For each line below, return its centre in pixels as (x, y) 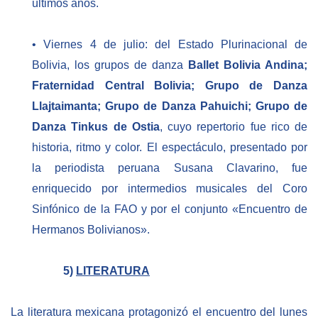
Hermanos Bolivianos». (91, 230)
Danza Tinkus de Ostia (96, 127)
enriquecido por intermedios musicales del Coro (170, 189)
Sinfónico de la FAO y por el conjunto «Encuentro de (170, 209)
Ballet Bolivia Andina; (248, 65)
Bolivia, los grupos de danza (110, 65)
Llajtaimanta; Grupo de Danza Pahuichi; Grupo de (170, 106)
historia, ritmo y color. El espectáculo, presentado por (170, 148)
